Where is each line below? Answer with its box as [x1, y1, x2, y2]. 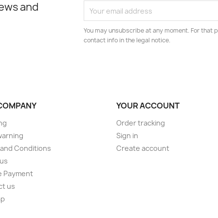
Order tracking [116, 118, 165, 128]
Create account [116, 144, 169, 153]
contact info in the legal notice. [84, 36, 171, 45]
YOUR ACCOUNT [116, 100, 180, 111]
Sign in [116, 131, 138, 141]
